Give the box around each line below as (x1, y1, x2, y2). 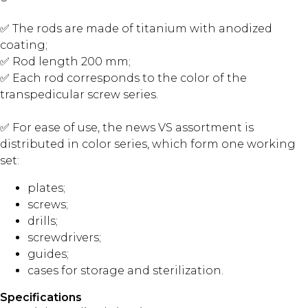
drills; (27, 214, 58, 228)
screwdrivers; (27, 231, 101, 245)
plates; (27, 181, 65, 195)
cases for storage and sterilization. (27, 264, 223, 278)
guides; (27, 247, 69, 261)
